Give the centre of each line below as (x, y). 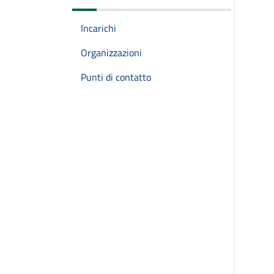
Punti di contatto (116, 77)
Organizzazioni (111, 53)
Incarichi (98, 28)
